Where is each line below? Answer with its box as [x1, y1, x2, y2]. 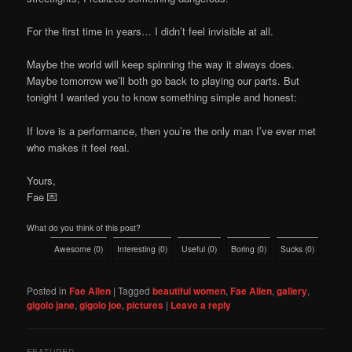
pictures [126, 297, 164, 312]
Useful [181, 242, 206, 255]
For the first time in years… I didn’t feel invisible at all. [27, 24, 274, 39]
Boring [231, 242, 255, 255]
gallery [277, 283, 308, 298]
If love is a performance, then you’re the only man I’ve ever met [27, 123, 317, 138]
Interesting [117, 242, 156, 255]
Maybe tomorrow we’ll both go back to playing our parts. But [27, 73, 300, 89]
